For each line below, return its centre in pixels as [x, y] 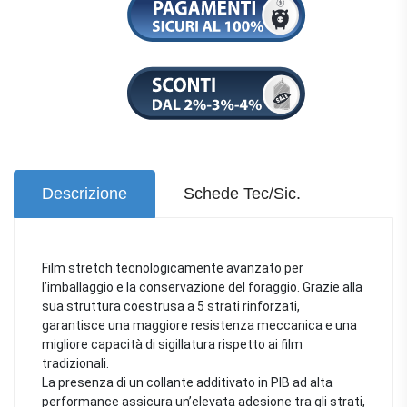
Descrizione [84, 193]
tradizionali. [75, 363]
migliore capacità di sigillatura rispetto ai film [172, 344]
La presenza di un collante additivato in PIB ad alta [187, 382]
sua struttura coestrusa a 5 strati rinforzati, [171, 306]
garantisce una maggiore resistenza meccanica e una [199, 325]
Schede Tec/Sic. [242, 193]
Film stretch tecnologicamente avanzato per [173, 268]
